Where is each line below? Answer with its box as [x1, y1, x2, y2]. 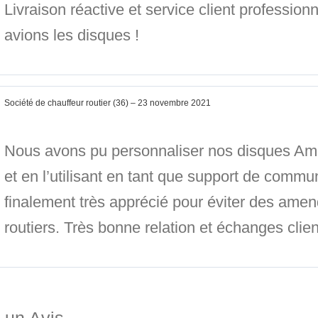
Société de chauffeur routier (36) [4, 98, 131, 108]
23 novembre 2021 [138, 98, 211, 108]
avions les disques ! [4, 26, 139, 44]
